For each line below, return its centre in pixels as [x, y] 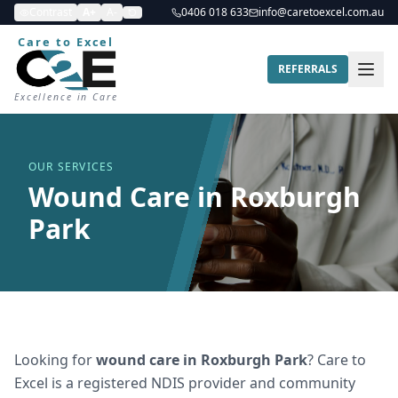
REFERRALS [308, 69]
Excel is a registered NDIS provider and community [185, 383]
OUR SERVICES [72, 167]
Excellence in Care [66, 97]
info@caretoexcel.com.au [321, 12]
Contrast [51, 12]
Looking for [55, 360]
